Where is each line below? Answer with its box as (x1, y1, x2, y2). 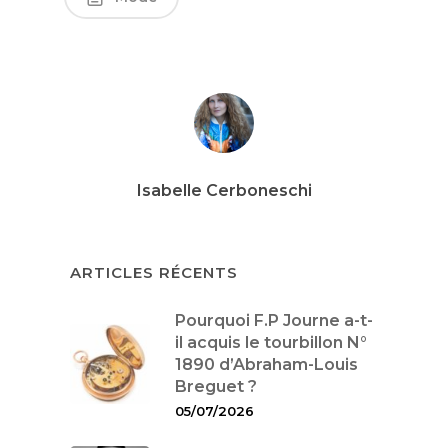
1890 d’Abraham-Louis (175, 354, 359, 374)
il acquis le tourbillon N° (175, 332, 368, 352)
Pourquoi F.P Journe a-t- (175, 310, 374, 330)
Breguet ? (175, 376, 258, 396)
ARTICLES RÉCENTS (70, 262, 239, 282)
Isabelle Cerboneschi (136, 180, 312, 200)
